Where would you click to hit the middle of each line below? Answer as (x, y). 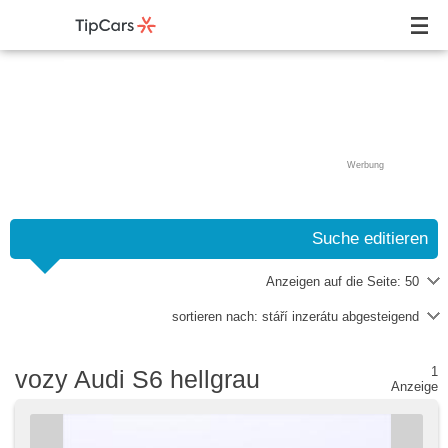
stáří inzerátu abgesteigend (340, 316)
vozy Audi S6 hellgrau (137, 378)
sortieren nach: (217, 316)
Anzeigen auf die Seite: (335, 281)
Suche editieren (370, 238)
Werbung (365, 165)
